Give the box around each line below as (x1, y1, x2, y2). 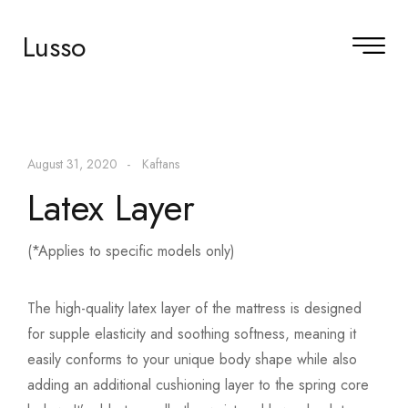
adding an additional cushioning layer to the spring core (27, 373, 369, 395)
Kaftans (142, 154, 179, 173)
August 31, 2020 (27, 154, 117, 173)
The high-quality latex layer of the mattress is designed (27, 297, 362, 319)
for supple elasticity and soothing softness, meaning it (27, 322, 356, 344)
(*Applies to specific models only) (27, 240, 235, 261)
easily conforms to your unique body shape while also (27, 348, 357, 370)
